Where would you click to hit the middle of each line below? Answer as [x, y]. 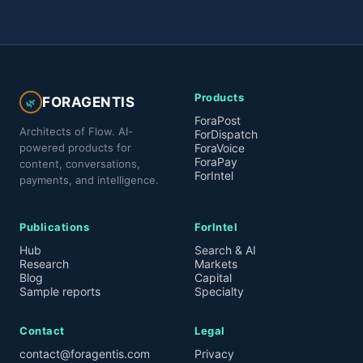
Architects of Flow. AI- [76, 131]
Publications [54, 227]
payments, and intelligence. [89, 180]
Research [44, 264]
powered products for [75, 147]
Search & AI [225, 250]
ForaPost [218, 120]
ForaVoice [220, 148]
